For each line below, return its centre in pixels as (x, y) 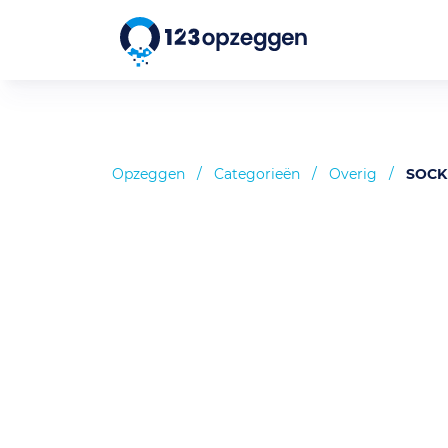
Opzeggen (148, 174)
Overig (353, 174)
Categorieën (257, 174)
